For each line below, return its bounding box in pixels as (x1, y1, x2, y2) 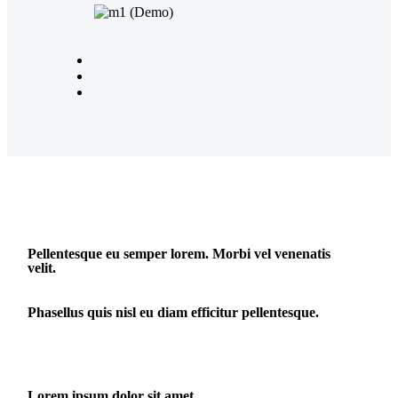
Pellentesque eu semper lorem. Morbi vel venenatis (28, 245, 330, 261)
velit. (28, 259, 56, 275)
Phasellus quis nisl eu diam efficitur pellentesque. (28, 304, 319, 320)
